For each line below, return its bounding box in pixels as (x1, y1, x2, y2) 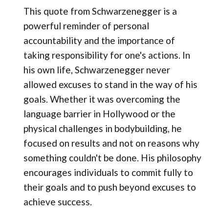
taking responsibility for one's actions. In (23, 49, 190, 61)
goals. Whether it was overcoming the (23, 93, 180, 105)
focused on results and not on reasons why (23, 137, 199, 149)
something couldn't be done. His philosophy (23, 152, 201, 163)
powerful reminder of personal (23, 20, 149, 31)
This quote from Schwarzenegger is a (23, 5, 177, 17)
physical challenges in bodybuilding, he (23, 122, 182, 134)
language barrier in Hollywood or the (23, 108, 175, 119)
